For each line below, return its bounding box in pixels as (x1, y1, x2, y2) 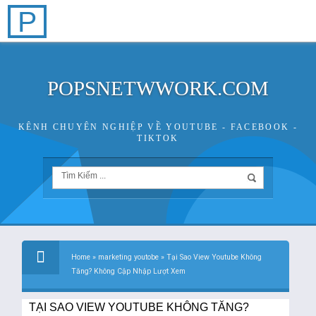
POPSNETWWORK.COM (47, 77, 269, 99)
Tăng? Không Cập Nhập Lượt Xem (71, 267, 186, 276)
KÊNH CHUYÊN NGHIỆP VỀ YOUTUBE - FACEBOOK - (18, 123, 298, 132)
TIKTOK (137, 134, 179, 143)
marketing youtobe (98, 253, 159, 262)
